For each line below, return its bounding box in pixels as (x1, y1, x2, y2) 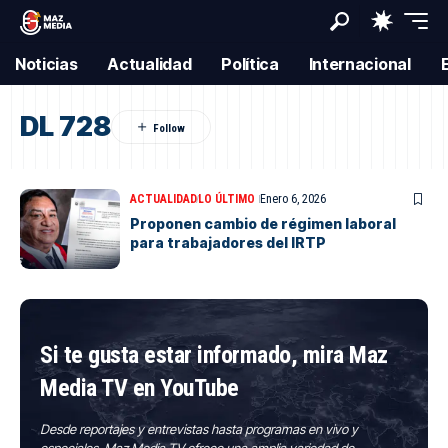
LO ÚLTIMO (198, 192, 255, 206)
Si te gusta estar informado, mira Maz (40, 341, 388, 369)
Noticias (15, 54, 78, 74)
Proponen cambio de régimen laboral (130, 215, 396, 232)
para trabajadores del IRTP (130, 234, 326, 251)
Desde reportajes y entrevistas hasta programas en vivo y (40, 421, 358, 437)
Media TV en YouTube (40, 374, 239, 402)
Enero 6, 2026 (260, 192, 326, 206)
